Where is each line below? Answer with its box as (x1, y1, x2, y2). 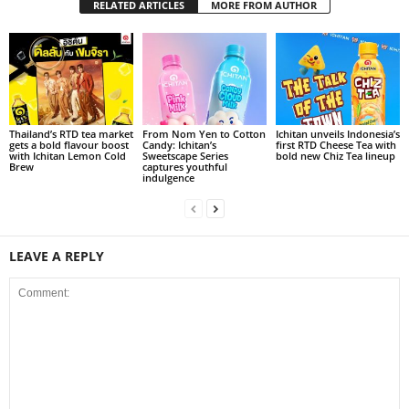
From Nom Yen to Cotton (142, 127, 266, 142)
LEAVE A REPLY (9, 247, 104, 266)
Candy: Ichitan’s (142, 138, 216, 152)
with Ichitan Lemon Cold (9, 149, 126, 163)
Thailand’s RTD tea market (9, 127, 133, 142)
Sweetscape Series (142, 149, 228, 163)
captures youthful (142, 160, 227, 174)
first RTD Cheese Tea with (275, 138, 396, 152)
